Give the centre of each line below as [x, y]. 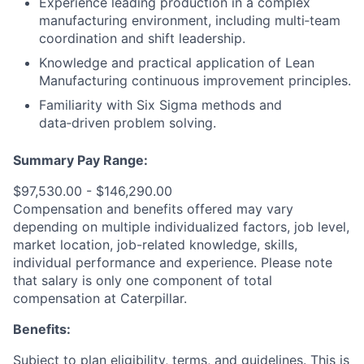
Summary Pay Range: [80, 160]
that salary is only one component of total [143, 280]
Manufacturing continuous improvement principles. [195, 80]
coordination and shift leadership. [142, 38]
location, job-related [123, 244]
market [37, 244]
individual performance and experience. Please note [173, 262]
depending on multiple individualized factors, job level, [181, 226]
